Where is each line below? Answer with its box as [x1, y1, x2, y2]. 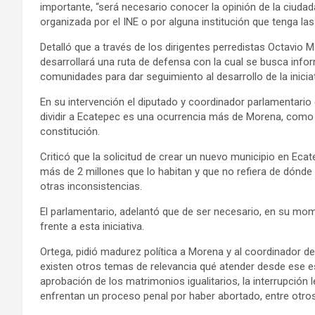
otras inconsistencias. [40, 180, 142, 193]
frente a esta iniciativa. [40, 220, 144, 233]
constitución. [40, 125, 100, 139]
